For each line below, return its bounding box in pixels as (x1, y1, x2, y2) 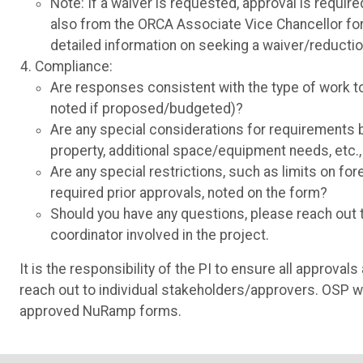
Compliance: (35, 58, 113, 75)
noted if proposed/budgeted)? (50, 100, 244, 117)
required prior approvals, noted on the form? (50, 185, 328, 202)
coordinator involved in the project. (50, 227, 270, 244)
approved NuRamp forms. (19, 303, 181, 320)
